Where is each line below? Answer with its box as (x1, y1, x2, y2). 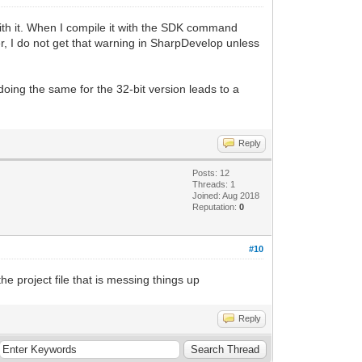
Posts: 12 (192, 167, 230, 178)
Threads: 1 (192, 179, 236, 189)
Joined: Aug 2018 (192, 190, 260, 200)
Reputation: (192, 201, 240, 212)
